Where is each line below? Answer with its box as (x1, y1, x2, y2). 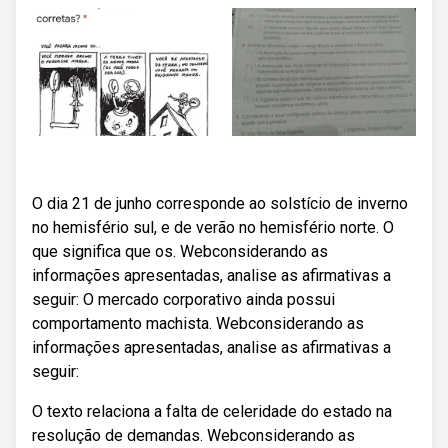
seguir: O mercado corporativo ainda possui (32, 290, 335, 309)
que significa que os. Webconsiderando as (32, 242, 328, 261)
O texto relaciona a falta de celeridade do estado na (32, 402, 392, 421)
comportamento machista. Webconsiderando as (32, 314, 364, 333)
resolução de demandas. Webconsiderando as (32, 426, 355, 445)
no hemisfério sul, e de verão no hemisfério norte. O (32, 218, 394, 237)
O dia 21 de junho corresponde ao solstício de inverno (32, 194, 408, 213)
